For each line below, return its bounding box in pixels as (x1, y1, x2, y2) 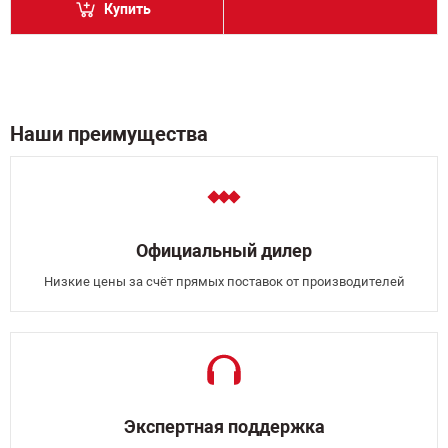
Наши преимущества (10, 122, 208, 146)
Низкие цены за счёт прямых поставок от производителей (43, 274, 405, 289)
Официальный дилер (136, 240, 312, 261)
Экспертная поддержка (123, 416, 325, 437)
